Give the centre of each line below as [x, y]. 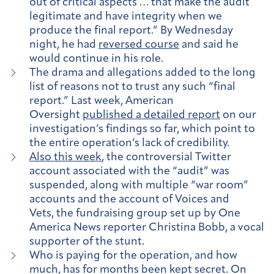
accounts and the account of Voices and [129, 199]
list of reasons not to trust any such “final [132, 87]
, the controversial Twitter [166, 157]
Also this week [65, 157]
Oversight [56, 115]
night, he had [64, 45]
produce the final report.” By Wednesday [131, 31]
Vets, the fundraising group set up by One [135, 213]
